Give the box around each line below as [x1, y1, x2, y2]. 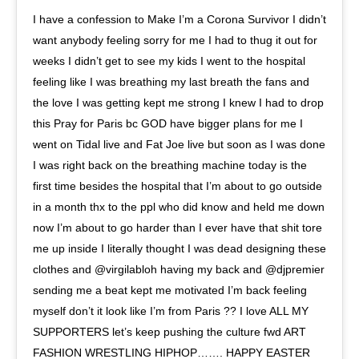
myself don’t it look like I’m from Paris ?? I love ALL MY [33, 304, 309, 317]
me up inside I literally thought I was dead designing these [33, 241, 326, 255]
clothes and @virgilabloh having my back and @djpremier [33, 262, 325, 276]
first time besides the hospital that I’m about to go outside [33, 179, 322, 192]
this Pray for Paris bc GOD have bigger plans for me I [33, 116, 303, 130]
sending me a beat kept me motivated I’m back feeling [33, 283, 307, 296]
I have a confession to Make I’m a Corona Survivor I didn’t [33, 12, 326, 26]
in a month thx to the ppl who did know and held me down [33, 200, 325, 213]
